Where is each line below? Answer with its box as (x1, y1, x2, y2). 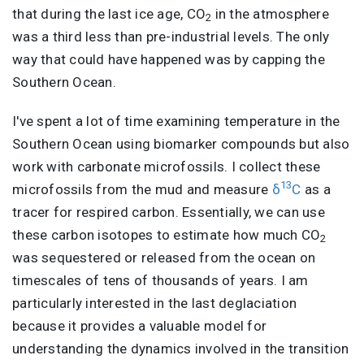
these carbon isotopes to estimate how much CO (12, 226, 321, 243)
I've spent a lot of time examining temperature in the (12, 112, 340, 129)
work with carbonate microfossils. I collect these (12, 158, 321, 175)
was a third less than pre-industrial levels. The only (12, 28, 330, 45)
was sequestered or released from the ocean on (12, 249, 316, 266)
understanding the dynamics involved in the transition (12, 340, 349, 357)
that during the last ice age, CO (12, 5, 206, 22)
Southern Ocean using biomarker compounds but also (12, 135, 350, 152)
